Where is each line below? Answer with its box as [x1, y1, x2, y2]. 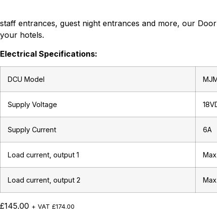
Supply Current [8, 125, 56, 134]
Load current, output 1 [8, 151, 79, 159]
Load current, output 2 [8, 176, 80, 185]
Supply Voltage [8, 100, 57, 109]
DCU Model [8, 75, 45, 84]
